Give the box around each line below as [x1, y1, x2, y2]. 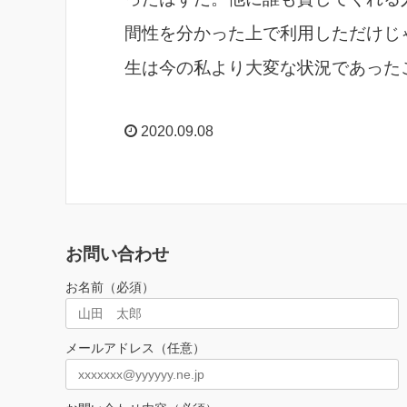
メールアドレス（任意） [65, 340, 205, 355]
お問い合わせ [65, 243, 169, 263]
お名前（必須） [65, 279, 154, 294]
